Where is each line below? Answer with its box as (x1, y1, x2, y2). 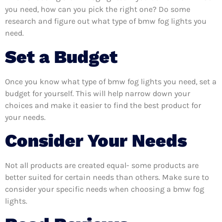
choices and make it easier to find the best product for (5, 100, 201, 110)
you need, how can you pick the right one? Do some (5, 4, 190, 14)
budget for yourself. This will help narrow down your (5, 88, 190, 98)
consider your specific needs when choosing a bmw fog (5, 184, 204, 194)
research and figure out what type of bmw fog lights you (5, 16, 207, 26)
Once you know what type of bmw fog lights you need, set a (5, 76, 217, 86)
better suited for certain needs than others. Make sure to (5, 172, 209, 182)
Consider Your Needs (5, 130, 187, 152)
